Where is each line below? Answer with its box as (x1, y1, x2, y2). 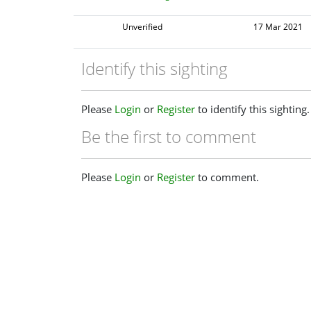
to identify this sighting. (195, 102, 310, 117)
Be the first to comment (81, 125, 256, 149)
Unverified (122, 21, 163, 33)
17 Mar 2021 (253, 21, 303, 33)
